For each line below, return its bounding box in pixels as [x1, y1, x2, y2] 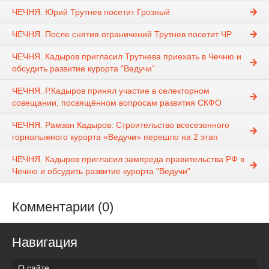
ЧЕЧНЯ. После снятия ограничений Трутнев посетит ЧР [12, 29, 232, 40]
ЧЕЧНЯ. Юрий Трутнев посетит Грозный [12, 7, 170, 17]
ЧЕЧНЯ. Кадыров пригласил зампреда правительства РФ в [12, 154, 244, 165]
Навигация [12, 235, 77, 250]
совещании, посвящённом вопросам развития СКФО [12, 98, 222, 108]
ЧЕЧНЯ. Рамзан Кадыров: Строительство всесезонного [12, 120, 229, 130]
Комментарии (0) [12, 199, 113, 215]
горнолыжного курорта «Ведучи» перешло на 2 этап [12, 132, 218, 142]
